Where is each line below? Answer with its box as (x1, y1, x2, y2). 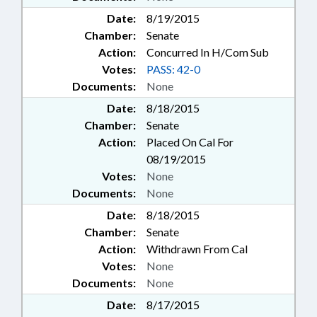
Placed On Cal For (146, 135, 234, 149)
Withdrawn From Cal (146, 242, 248, 256)
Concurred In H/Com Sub (146, 45, 269, 59)
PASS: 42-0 (146, 62, 200, 76)
